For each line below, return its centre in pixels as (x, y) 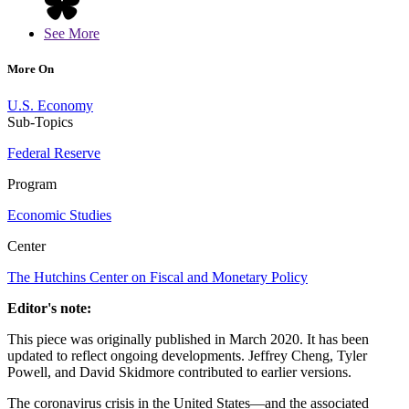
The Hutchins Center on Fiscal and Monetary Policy (157, 277)
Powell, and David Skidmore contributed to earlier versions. (179, 372)
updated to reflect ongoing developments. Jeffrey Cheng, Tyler (187, 355)
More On (31, 69)
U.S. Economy (50, 105)
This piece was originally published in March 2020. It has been (188, 339)
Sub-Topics (40, 121)
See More (72, 34)
